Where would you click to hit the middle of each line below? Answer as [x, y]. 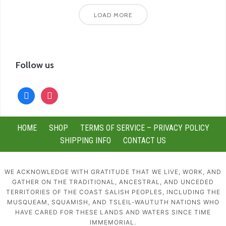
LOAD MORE [113, 15]
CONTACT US [145, 140]
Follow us [35, 65]
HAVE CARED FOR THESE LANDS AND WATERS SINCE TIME [113, 212]
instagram [57, 93]
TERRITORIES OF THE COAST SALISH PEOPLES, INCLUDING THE [113, 192]
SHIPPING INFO [86, 140]
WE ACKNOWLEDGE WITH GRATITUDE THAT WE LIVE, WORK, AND [113, 172]
